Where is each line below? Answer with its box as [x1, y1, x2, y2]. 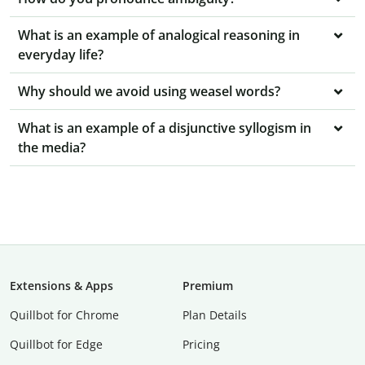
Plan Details [182, 307, 247, 323]
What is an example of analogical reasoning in [18, 26, 300, 45]
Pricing [182, 336, 220, 353]
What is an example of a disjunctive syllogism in [18, 119, 311, 138]
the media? [18, 139, 86, 157]
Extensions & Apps [10, 278, 113, 294]
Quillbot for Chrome [10, 307, 119, 323]
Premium [182, 278, 233, 294]
